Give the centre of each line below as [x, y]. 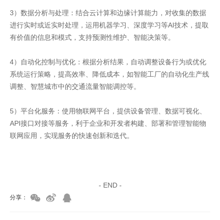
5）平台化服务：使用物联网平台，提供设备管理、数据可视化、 [108, 111]
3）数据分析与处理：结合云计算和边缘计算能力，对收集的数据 [108, 13]
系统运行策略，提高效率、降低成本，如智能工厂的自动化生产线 [110, 74]
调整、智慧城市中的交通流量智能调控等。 [75, 87]
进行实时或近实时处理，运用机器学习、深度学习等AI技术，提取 [109, 25]
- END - [110, 185]
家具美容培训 [30, 160]
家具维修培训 [30, 173]
